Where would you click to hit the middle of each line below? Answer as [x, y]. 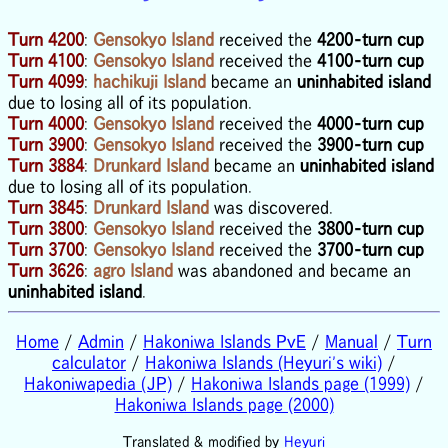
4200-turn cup [370, 38]
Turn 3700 [46, 248]
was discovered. [271, 206]
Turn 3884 [46, 164]
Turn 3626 [46, 269]
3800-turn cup [370, 227]
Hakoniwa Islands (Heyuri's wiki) [263, 361]
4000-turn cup [370, 122]
